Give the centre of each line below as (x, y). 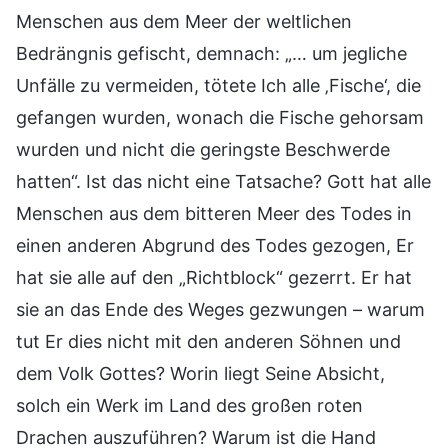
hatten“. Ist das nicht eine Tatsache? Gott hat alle (223, 181)
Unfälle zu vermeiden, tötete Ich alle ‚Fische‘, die (218, 85)
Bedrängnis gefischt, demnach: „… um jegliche (211, 53)
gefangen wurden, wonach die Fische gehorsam (220, 117)
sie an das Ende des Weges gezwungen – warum (220, 309)
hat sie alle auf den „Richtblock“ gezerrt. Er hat (214, 277)
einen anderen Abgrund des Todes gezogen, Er (215, 245)
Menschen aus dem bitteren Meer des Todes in (214, 213)
